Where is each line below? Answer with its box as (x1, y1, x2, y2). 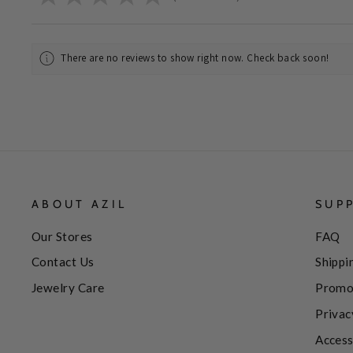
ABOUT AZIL (32, 196, 128, 211)
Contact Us (32, 255, 95, 269)
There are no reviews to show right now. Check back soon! (61, 51, 329, 65)
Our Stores (32, 229, 93, 243)
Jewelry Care (32, 281, 105, 295)
